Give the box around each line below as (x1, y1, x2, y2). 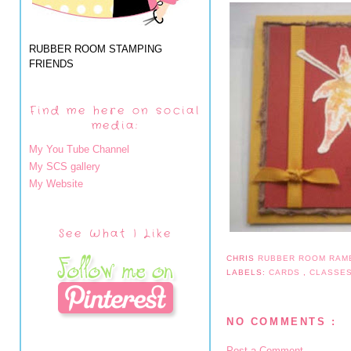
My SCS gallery (29, 160, 100, 172)
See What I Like (58, 225, 172, 241)
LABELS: (226, 267, 270, 277)
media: (91, 118, 139, 133)
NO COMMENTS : (226, 316, 337, 328)
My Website (29, 178, 83, 190)
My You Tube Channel (29, 143, 129, 155)
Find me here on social (30, 103, 201, 118)
